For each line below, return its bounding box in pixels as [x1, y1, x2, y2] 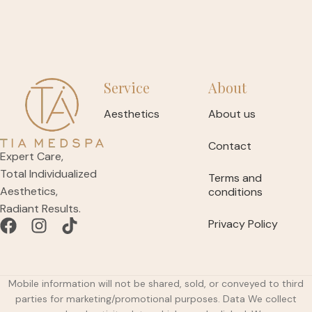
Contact [208, 138, 251, 153]
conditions [208, 184, 263, 199]
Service [104, 77, 150, 97]
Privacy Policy [208, 216, 278, 231]
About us [208, 106, 256, 121]
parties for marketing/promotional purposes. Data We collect [15, 292, 297, 305]
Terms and [208, 170, 262, 185]
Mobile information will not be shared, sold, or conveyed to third [8, 276, 304, 290]
